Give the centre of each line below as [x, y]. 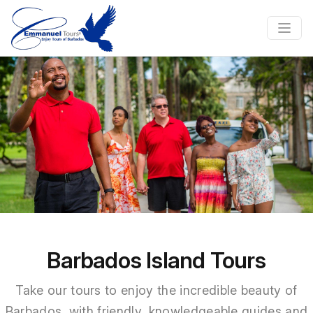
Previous [45, 142]
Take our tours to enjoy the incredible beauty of [156, 291]
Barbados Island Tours [156, 261]
